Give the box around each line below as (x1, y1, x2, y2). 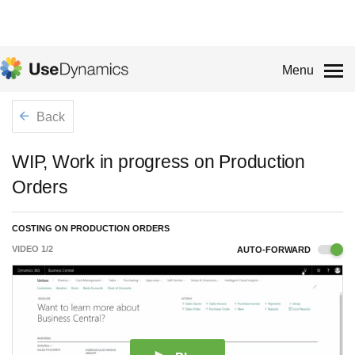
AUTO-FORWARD (237, 245, 313, 254)
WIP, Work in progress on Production (12, 151, 305, 172)
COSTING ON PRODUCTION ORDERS (12, 223, 170, 233)
